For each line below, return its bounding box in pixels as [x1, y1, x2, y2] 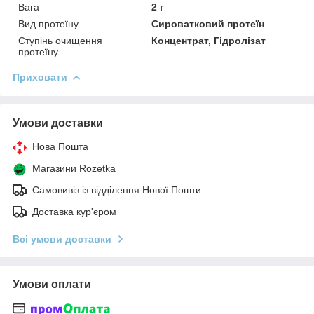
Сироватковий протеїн [151, 18, 265, 29]
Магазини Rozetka [32, 162, 116, 174]
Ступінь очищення [18, 34, 102, 46]
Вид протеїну [18, 18, 78, 29]
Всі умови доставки [13, 233, 111, 245]
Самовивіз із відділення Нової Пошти [32, 184, 201, 196]
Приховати [13, 71, 67, 83]
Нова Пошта [32, 140, 88, 152]
